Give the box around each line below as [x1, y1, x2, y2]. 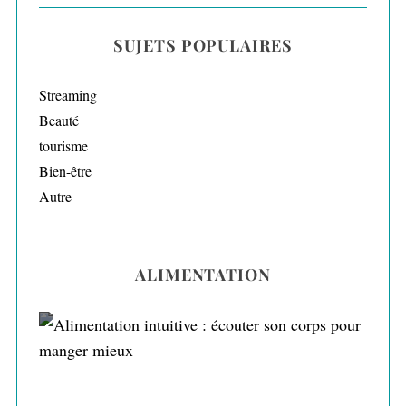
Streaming [38, 85, 97, 105]
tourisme [38, 136, 88, 156]
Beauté [38, 111, 79, 130]
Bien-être [38, 161, 92, 181]
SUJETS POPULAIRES [113, 34, 293, 57]
